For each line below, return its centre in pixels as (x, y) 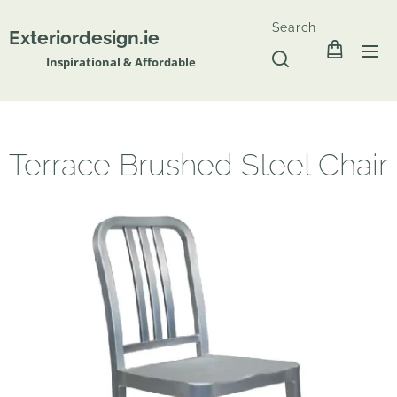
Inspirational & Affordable (102, 62)
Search (294, 27)
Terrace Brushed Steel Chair (198, 165)
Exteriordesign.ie (89, 37)
